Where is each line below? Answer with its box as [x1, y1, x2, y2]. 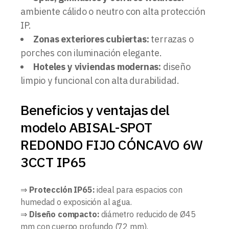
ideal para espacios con [95, 185, 182, 195]
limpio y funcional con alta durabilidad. [20, 75, 180, 87]
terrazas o [149, 33, 194, 45]
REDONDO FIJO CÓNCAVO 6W [20, 135, 203, 154]
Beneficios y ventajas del [20, 101, 170, 119]
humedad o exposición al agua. [20, 197, 132, 208]
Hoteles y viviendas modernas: [33, 61, 162, 73]
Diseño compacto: [29, 209, 100, 220]
